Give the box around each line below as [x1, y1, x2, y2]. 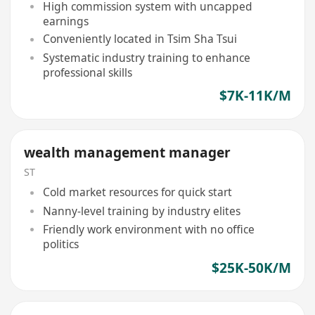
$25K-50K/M [211, 258, 291, 277]
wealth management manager [24, 143, 231, 162]
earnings [42, 13, 89, 29]
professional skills [42, 64, 132, 80]
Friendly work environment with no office [42, 221, 255, 237]
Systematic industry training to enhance [42, 49, 250, 65]
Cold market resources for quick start [42, 184, 232, 200]
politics [42, 236, 79, 252]
